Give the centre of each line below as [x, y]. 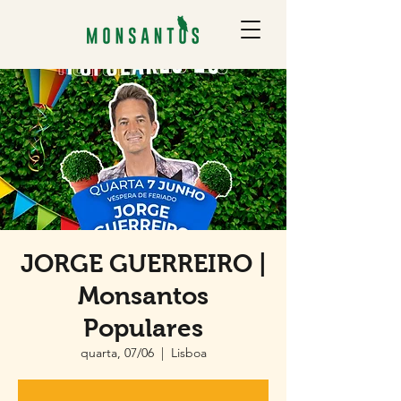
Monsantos [143, 296]
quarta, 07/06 [117, 353]
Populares [143, 328]
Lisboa [188, 353]
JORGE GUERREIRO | [143, 264]
